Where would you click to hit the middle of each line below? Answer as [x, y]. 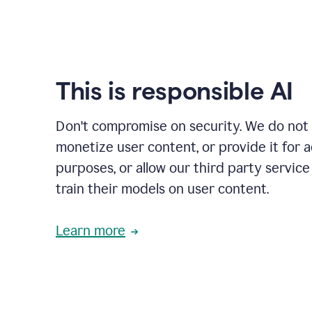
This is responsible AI [175, 91]
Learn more [91, 231]
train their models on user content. [162, 189]
